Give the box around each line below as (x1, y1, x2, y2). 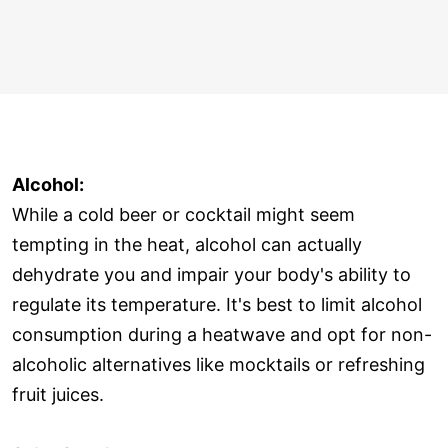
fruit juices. (12, 383, 104, 405)
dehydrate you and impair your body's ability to (12, 263, 411, 285)
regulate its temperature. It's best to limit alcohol (12, 293, 422, 315)
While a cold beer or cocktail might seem (12, 203, 355, 225)
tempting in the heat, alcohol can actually (12, 233, 362, 255)
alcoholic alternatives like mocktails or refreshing (12, 353, 425, 375)
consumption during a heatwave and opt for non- (12, 323, 432, 345)
